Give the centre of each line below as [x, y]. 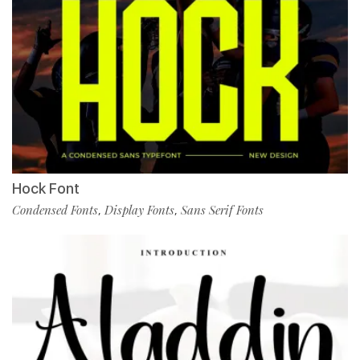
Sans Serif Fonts [222, 210]
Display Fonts [139, 210]
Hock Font [46, 189]
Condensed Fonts [55, 210]
